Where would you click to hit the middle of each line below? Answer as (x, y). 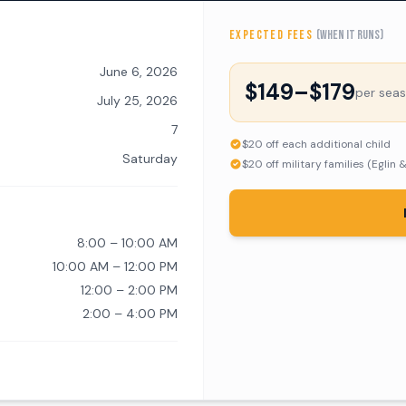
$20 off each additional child (316, 144)
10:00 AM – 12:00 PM (115, 266)
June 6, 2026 (139, 72)
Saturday (150, 159)
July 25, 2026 (137, 101)
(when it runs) (349, 35)
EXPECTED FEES (273, 35)
